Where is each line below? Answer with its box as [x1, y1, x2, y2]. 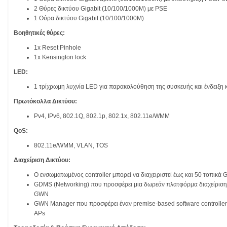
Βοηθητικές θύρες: [14, 29, 65, 37]
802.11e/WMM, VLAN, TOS [34, 142, 108, 149]
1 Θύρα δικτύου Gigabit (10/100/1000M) [34, 15, 144, 22]
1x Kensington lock [34, 54, 86, 61]
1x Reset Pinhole [34, 44, 81, 52]
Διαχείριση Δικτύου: [14, 157, 70, 164]
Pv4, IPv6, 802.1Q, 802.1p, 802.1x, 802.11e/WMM [34, 112, 170, 120]
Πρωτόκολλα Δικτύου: [14, 98, 77, 105]
